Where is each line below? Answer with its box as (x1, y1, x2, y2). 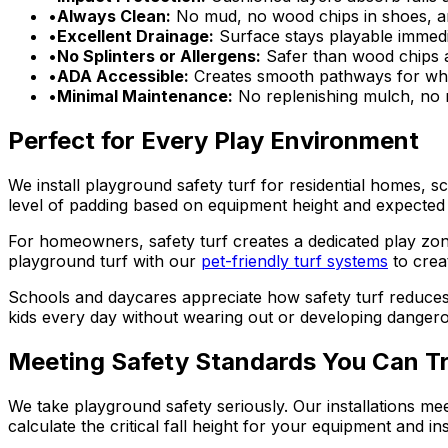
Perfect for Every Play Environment (8, 126, 419, 156)
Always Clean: (57, 6, 171, 27)
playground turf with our (8, 251, 196, 272)
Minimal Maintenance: (57, 86, 233, 107)
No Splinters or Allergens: (57, 46, 261, 67)
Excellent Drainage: (57, 26, 214, 47)
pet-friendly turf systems (201, 251, 388, 272)
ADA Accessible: (57, 66, 189, 87)
